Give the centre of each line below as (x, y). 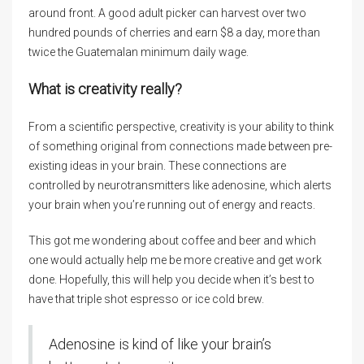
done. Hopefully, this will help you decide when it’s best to (171, 279)
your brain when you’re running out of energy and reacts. (172, 205)
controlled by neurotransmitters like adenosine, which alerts (180, 185)
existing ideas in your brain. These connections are (157, 166)
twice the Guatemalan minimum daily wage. (139, 52)
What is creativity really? (105, 89)
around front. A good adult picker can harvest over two (167, 13)
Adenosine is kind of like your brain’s (160, 344)
